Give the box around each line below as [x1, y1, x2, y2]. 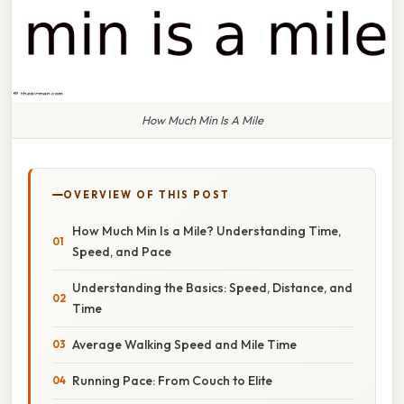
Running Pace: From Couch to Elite [72, 372, 272, 389]
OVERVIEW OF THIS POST [63, 188, 230, 201]
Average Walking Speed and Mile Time [72, 335, 297, 353]
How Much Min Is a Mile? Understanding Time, [72, 222, 341, 239]
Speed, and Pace [72, 243, 171, 260]
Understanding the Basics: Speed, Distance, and [72, 279, 353, 296]
